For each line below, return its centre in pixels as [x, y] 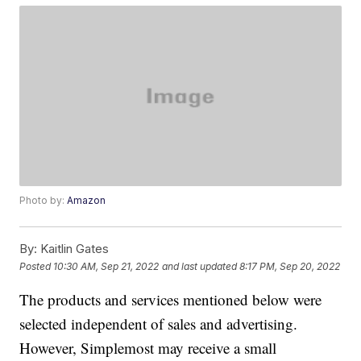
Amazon [87, 201]
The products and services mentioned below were [171, 300]
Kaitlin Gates [73, 249]
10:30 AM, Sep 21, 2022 [106, 266]
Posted [37, 266]
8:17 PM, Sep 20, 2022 [290, 266]
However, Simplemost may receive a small [148, 348]
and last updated [200, 266]
